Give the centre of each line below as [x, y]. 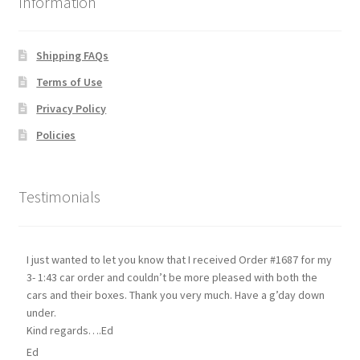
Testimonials [59, 197]
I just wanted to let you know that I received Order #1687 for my [179, 260]
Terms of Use [70, 82]
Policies [56, 135]
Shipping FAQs [73, 55]
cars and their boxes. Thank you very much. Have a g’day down [175, 295]
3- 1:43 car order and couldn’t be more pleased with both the [172, 277]
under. [41, 313]
